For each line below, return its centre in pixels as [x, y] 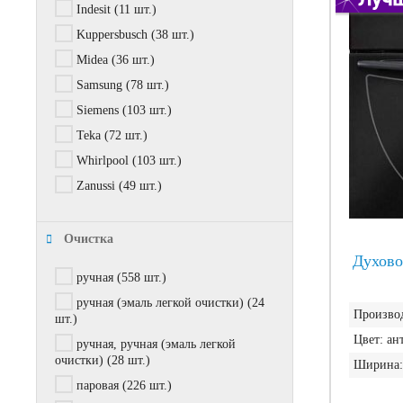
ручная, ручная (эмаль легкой [156, 344]
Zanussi [96, 186]
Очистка [89, 239]
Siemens [98, 110]
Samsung [99, 85]
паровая [98, 385]
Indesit [94, 9]
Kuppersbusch [112, 35]
